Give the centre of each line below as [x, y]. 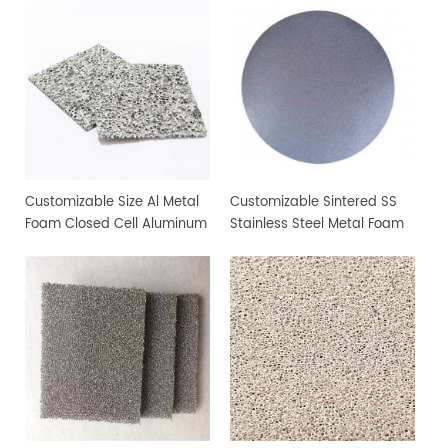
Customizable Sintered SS [313, 202]
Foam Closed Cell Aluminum [116, 224]
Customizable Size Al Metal [112, 202]
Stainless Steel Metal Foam [316, 224]
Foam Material [71, 246]
